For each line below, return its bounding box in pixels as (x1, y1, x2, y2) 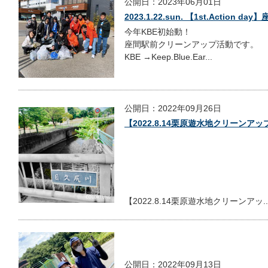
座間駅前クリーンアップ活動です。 (124, 39, 258, 50)
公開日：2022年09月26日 (124, 103, 221, 113)
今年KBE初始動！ (124, 27, 191, 37)
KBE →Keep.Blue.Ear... (124, 52, 212, 62)
